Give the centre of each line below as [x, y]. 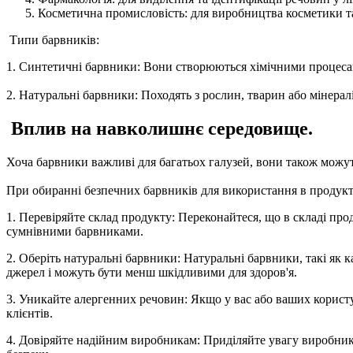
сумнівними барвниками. [75, 232]
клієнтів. [30, 314]
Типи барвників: [53, 40]
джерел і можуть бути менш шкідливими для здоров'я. [152, 273]
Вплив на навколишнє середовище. [160, 129]
